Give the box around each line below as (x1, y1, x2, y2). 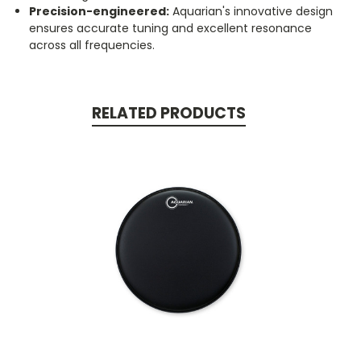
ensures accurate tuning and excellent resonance (29, 19, 313, 36)
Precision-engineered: (29, 2, 170, 19)
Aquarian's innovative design (169, 2, 334, 19)
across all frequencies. (29, 36, 156, 53)
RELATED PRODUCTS (91, 102, 246, 124)
